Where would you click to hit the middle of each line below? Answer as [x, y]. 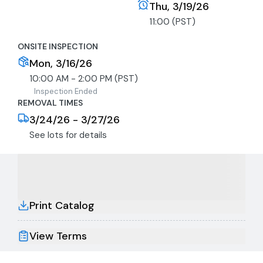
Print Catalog [62, 205]
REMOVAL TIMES [50, 103]
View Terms [58, 236]
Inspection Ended [66, 91]
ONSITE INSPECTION [58, 46]
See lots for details [68, 135]
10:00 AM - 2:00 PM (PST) [84, 79]
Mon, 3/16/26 [61, 63]
